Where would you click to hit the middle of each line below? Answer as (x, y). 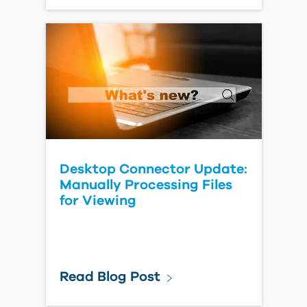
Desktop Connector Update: (153, 169)
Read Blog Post (110, 277)
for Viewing (98, 201)
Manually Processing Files (146, 185)
